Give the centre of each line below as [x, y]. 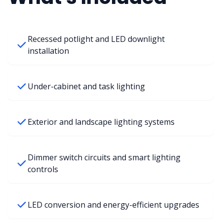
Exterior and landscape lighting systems [101, 122]
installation [48, 51]
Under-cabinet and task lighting [86, 86]
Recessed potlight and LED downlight [96, 39]
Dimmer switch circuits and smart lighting [104, 157]
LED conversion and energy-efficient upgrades [113, 205]
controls [43, 169]
